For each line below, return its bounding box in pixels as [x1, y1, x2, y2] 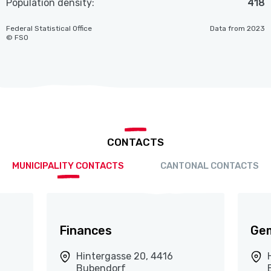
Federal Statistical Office [6, 24, 93, 33]
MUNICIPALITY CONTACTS [12, 160, 124, 172]
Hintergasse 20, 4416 [76, 250, 173, 263]
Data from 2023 [209, 24, 265, 33]
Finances [59, 223, 112, 238]
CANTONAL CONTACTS [160, 160, 259, 172]
